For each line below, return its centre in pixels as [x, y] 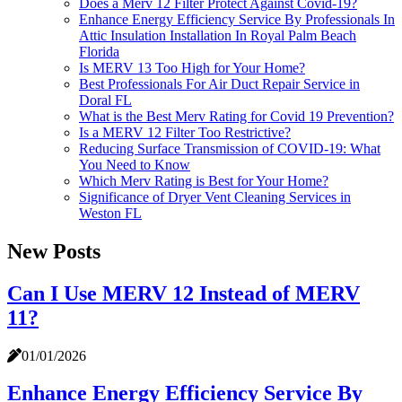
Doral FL [105, 100]
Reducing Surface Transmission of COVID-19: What [230, 148]
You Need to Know [135, 164]
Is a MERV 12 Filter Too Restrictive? [185, 132]
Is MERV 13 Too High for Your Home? [192, 67]
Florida [99, 51]
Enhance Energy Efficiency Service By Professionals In [237, 19]
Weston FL [110, 213]
